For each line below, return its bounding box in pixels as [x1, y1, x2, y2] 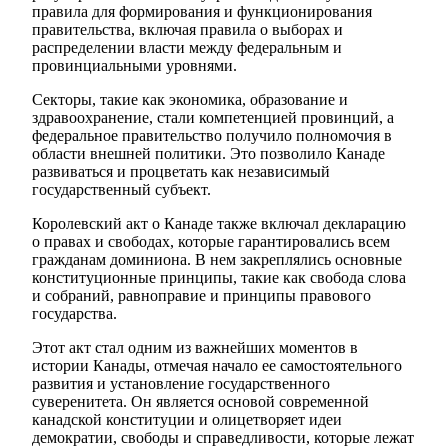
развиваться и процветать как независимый [32, 163, 330, 181]
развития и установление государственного [32, 375, 330, 393]
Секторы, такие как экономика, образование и [32, 91, 348, 109]
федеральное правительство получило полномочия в [32, 127, 392, 145]
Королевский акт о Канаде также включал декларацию [32, 215, 406, 233]
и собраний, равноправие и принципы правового [32, 287, 371, 305]
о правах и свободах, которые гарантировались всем [32, 233, 390, 251]
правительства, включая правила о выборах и [32, 21, 343, 39]
